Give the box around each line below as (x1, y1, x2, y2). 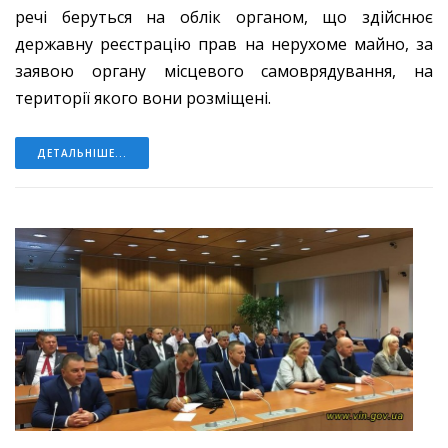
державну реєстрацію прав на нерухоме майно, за (15, 32, 433, 55)
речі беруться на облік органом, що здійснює (15, 5, 433, 28)
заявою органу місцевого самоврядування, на (15, 59, 433, 82)
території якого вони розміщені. (15, 86, 271, 109)
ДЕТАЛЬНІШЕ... (37, 145, 127, 160)
